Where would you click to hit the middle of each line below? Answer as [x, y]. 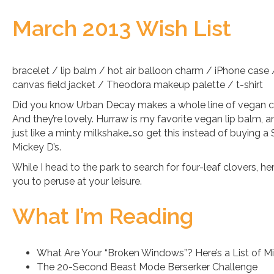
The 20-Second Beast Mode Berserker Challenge [147, 267]
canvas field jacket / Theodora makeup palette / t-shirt [138, 85]
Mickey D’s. [37, 147]
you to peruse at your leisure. [77, 181]
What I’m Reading [103, 216]
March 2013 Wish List [122, 28]
